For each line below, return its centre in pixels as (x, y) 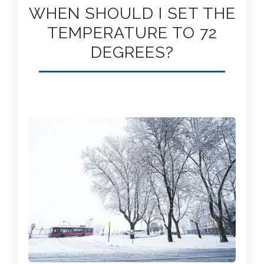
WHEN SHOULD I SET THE (132, 14)
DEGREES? (132, 52)
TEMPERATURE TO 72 (132, 33)
